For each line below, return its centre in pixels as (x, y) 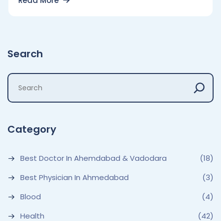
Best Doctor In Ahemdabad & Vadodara (93, 158)
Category (32, 129)
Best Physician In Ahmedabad (74, 177)
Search (25, 54)
